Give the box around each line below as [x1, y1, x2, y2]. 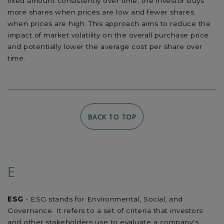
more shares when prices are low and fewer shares [7, 7, 194, 16]
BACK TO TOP [87, 111, 136, 121]
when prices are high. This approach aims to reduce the [7, 19, 210, 27]
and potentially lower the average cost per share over [7, 42, 202, 50]
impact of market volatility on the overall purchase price [7, 30, 209, 39]
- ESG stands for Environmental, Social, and [25, 195, 183, 203]
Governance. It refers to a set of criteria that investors [7, 206, 203, 215]
